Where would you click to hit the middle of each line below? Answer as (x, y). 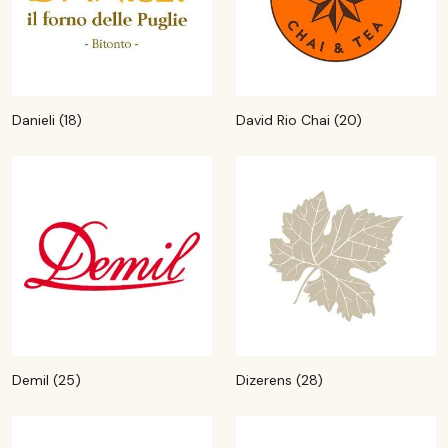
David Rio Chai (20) (299, 120)
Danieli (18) (47, 120)
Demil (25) (46, 380)
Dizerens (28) (279, 380)
